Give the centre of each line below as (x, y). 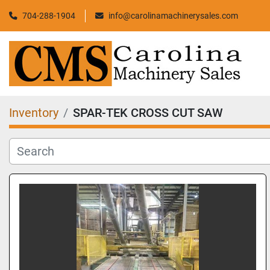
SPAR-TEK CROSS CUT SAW (148, 113)
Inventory (34, 113)
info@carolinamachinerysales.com (173, 15)
